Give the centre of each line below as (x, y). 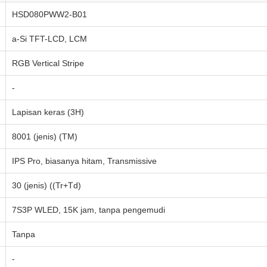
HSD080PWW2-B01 (49, 14)
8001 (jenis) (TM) (45, 136)
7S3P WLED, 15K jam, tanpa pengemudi (89, 210)
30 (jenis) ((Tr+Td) (46, 185)
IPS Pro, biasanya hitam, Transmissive (84, 161)
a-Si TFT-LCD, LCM (49, 39)
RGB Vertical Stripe (48, 63)
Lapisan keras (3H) (48, 112)
